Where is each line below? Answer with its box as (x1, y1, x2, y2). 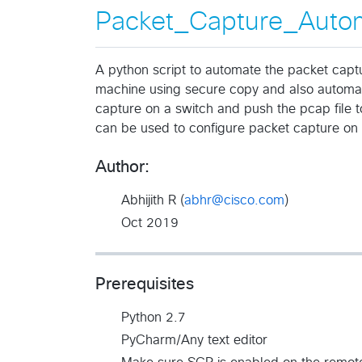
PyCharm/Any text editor (121, 333, 267, 347)
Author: (95, 158, 149, 175)
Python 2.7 (121, 310, 186, 324)
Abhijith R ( (121, 193, 184, 207)
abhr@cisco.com (184, 193, 284, 207)
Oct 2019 (121, 216, 179, 229)
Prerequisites (95, 276, 194, 293)
